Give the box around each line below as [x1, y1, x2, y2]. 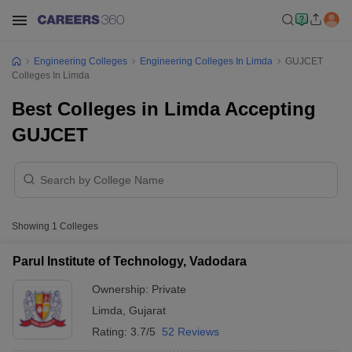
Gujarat [129, 304, 166, 317]
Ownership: [92, 283, 152, 295]
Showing [12, 221, 52, 232]
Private [152, 283, 186, 295]
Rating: [92, 325, 130, 338]
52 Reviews [162, 325, 219, 338]
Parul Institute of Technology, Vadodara [13, 255, 247, 268]
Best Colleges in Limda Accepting [12, 98, 316, 119]
